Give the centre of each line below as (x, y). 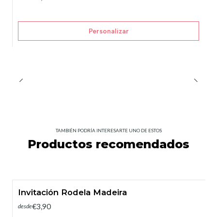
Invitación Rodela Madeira (72, 193)
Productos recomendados (108, 144)
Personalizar (108, 31)
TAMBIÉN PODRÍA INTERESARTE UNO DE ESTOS (108, 131)
